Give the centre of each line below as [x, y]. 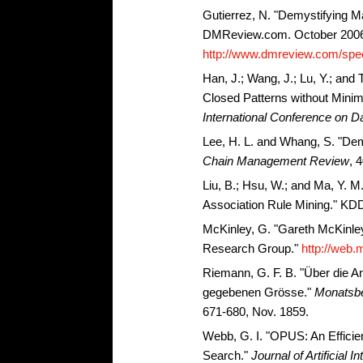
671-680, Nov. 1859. [256, 312]
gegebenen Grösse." [258, 292]
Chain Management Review [276, 161]
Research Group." [252, 248]
